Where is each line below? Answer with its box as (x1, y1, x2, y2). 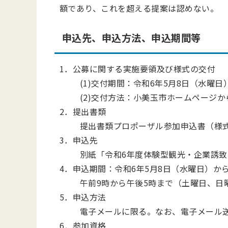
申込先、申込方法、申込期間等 (62, 31, 201, 45)
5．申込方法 (60, 191, 106, 203)
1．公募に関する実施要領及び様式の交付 (60, 63, 216, 75)
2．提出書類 (60, 105, 106, 118)
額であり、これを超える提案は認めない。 (60, 2, 219, 14)
